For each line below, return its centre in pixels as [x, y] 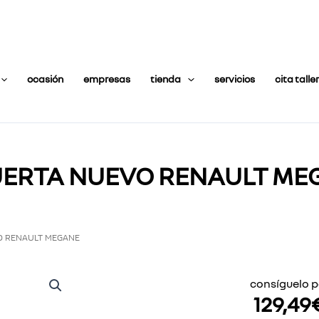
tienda [166, 79]
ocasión [46, 79]
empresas [107, 79]
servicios [234, 79]
